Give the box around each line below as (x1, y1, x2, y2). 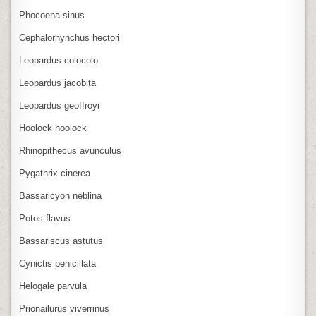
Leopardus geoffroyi (19, 99, 100, 111)
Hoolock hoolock (19, 122, 87, 133)
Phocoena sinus (19, 9, 85, 20)
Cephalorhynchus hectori (19, 32, 121, 43)
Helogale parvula (19, 280, 87, 291)
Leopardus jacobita (19, 77, 97, 88)
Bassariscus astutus (19, 235, 104, 246)
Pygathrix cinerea (19, 167, 91, 178)
